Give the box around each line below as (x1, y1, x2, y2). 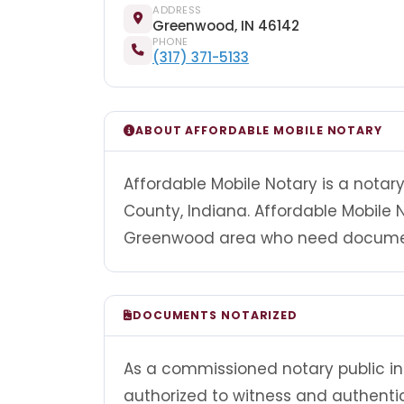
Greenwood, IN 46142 (152, 15, 299, 35)
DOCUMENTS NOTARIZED (132, 307, 298, 323)
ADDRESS (152, 2, 202, 17)
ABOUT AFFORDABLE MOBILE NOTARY (134, 123, 382, 139)
